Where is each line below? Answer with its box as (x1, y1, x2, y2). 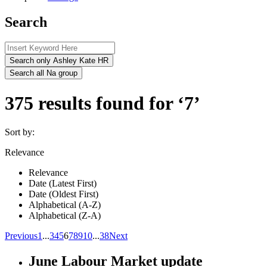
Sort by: (5, 127, 35, 138)
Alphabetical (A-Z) (29, 200, 101, 210)
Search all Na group (10, 69, 77, 78)
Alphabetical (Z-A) (29, 210, 101, 221)
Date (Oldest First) (29, 189, 98, 200)
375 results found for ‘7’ (5, 92, 200, 114)
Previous (5, 231, 38, 241)
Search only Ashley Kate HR (10, 56, 108, 66)
